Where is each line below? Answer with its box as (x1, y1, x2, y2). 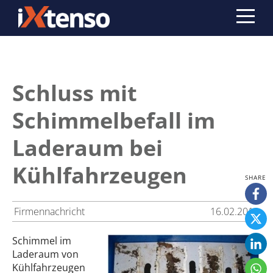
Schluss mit (12, 78, 137, 108)
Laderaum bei (12, 133, 163, 163)
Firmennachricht (14, 205, 85, 218)
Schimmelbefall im (12, 105, 215, 135)
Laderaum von (12, 247, 79, 261)
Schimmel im (12, 234, 71, 247)
